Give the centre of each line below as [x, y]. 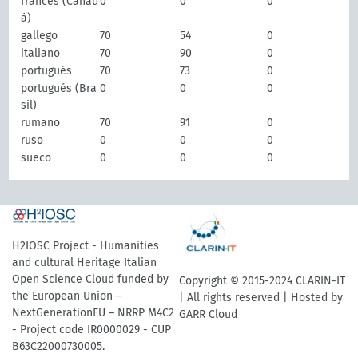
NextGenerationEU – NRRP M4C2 [93, 313]
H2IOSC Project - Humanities [86, 246]
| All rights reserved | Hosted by [261, 297]
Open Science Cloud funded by [90, 279]
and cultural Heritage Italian [84, 263]
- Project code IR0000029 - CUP [91, 330]
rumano [41, 123]
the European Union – [67, 296]
